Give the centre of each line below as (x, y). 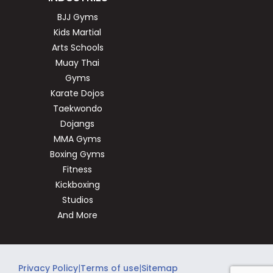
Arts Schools (77, 47)
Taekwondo (77, 108)
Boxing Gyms (77, 154)
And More (77, 215)
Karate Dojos (77, 93)
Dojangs (77, 123)
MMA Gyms (77, 139)
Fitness (77, 169)
